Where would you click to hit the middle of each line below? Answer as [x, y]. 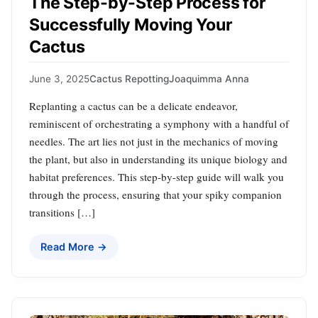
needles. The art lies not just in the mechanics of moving [154, 141]
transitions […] [62, 212]
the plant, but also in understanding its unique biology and [158, 159]
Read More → [74, 246]
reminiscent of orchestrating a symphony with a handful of [159, 123]
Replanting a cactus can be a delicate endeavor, [133, 105]
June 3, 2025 [59, 78]
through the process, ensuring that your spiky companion [155, 194]
